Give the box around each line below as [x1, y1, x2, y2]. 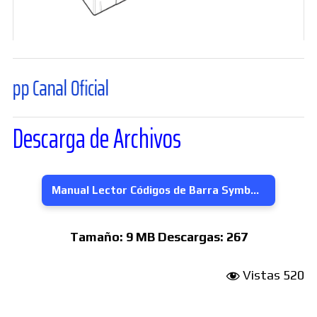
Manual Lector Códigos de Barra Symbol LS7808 [250, 184, 260, 197]
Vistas [243, 267, 280, 283]
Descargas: [157, 229, 224, 245]
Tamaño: [69, 229, 123, 245]
